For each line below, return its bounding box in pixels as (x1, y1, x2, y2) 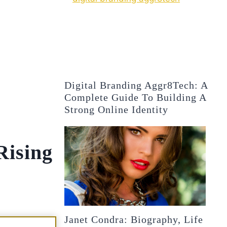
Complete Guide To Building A (64, 91, 207, 103)
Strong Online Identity (64, 103, 169, 115)
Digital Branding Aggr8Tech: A (64, 79, 208, 91)
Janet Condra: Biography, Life (64, 213, 204, 225)
